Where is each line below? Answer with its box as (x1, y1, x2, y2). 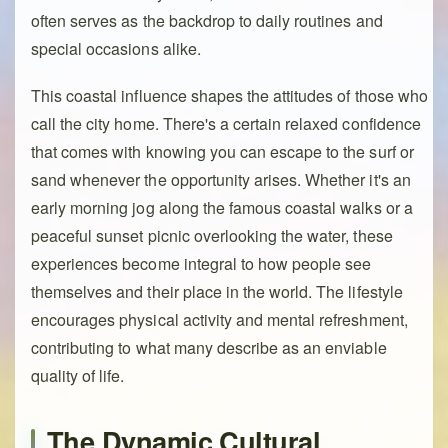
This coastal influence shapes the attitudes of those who (31, 83, 428, 107)
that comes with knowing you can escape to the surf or (31, 139, 414, 163)
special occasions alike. (31, 36, 201, 60)
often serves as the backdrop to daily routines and (31, 8, 383, 32)
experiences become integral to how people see (31, 251, 372, 275)
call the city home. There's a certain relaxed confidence (31, 111, 421, 135)
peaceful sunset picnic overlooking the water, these (31, 223, 393, 247)
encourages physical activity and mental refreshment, (31, 307, 408, 331)
